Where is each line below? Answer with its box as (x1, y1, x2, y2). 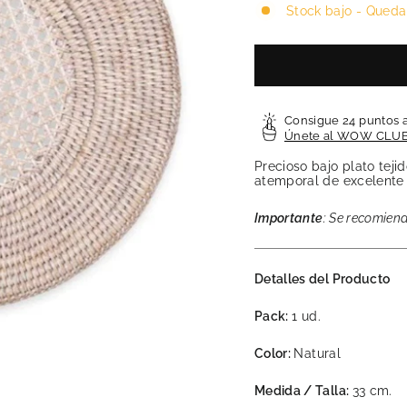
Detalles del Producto (254, 272, 391, 287)
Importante (254, 211, 323, 226)
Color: (254, 346, 294, 362)
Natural (293, 346, 341, 362)
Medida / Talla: (254, 383, 352, 399)
